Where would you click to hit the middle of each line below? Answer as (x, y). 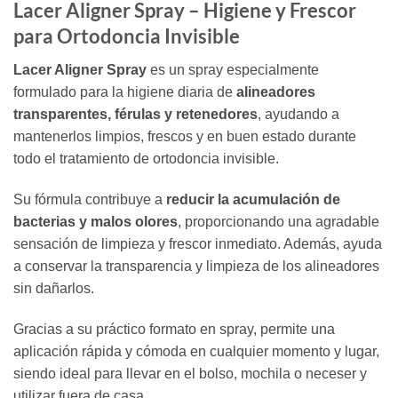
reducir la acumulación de (253, 199)
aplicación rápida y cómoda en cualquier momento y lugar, (196, 351)
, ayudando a (298, 115)
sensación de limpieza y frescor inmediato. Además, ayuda (198, 243)
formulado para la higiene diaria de (125, 92)
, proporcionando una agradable (279, 221)
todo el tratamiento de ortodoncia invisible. (146, 159)
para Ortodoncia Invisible (127, 36)
